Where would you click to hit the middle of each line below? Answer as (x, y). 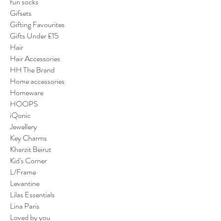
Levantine (25, 183)
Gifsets (21, 13)
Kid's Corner (28, 160)
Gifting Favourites (37, 24)
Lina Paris (25, 206)
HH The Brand (32, 70)
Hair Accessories (35, 58)
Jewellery (23, 126)
